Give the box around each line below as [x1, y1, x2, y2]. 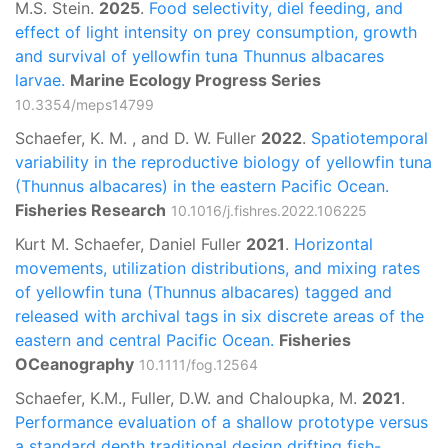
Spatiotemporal [311, 127, 428, 148]
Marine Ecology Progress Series [70, 69, 321, 90]
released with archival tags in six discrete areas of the [15, 305, 424, 326]
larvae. [15, 69, 65, 90]
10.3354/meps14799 [15, 95, 154, 113]
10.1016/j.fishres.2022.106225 [171, 201, 367, 219]
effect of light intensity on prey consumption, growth [15, 21, 417, 42]
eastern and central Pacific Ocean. [15, 329, 274, 350]
